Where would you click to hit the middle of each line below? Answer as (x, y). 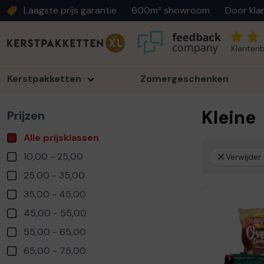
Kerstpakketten (45, 79)
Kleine (229, 118)
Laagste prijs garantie (70, 10)
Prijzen (26, 115)
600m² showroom (171, 10)
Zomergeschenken (185, 79)
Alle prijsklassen (61, 138)
